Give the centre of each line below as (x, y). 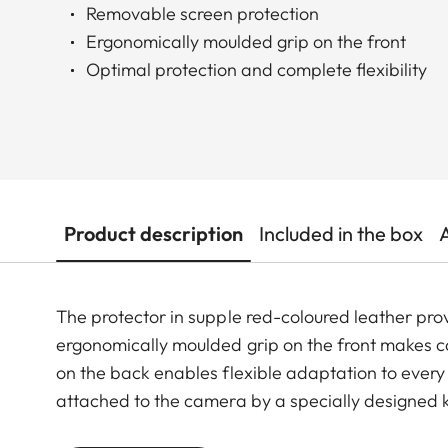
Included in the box (341, 234)
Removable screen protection (202, 14)
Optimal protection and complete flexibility (256, 70)
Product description (153, 234)
